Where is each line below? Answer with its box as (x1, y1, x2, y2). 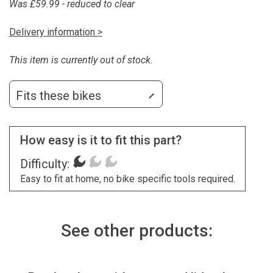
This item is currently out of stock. (9, 54, 153, 66)
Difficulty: (19, 156, 69, 171)
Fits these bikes (16, 88, 101, 104)
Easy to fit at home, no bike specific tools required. (19, 172, 235, 185)
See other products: (60, 221, 213, 241)
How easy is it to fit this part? (19, 132, 182, 147)
